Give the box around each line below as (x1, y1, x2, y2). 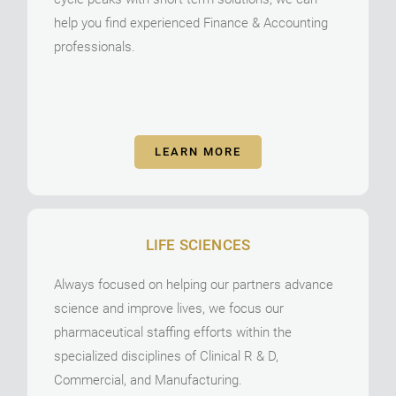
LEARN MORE (155, 144, 241, 158)
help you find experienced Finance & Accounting (54, 14, 329, 31)
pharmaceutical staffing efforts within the (54, 324, 293, 340)
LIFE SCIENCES (145, 235, 251, 254)
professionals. (54, 38, 136, 55)
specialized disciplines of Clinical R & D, (54, 347, 279, 364)
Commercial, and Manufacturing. (54, 371, 243, 388)
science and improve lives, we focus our (54, 300, 285, 316)
